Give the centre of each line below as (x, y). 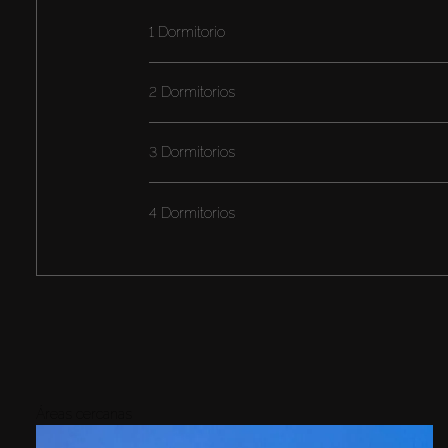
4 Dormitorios (191, 212)
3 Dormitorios (191, 152)
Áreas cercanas (83, 414)
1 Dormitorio (186, 32)
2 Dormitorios (191, 92)
